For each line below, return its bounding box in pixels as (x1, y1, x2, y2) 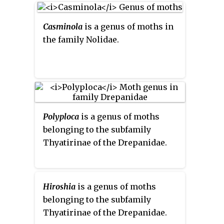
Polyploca (43, 111, 79, 121)
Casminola (43, 21, 82, 31)
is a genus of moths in (82, 21, 173, 31)
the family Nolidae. (43, 34, 119, 44)
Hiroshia (43, 181, 75, 191)
